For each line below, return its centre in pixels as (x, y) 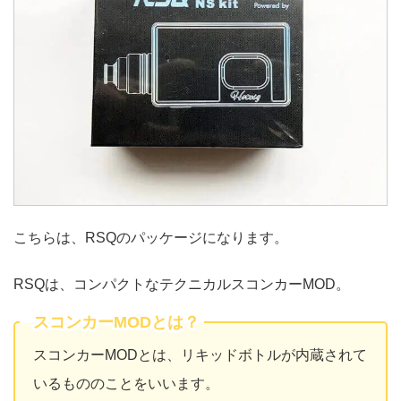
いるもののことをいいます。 (126, 383)
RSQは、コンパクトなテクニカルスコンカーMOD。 (182, 284)
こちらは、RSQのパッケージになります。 (151, 237)
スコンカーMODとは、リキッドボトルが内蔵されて (200, 354)
